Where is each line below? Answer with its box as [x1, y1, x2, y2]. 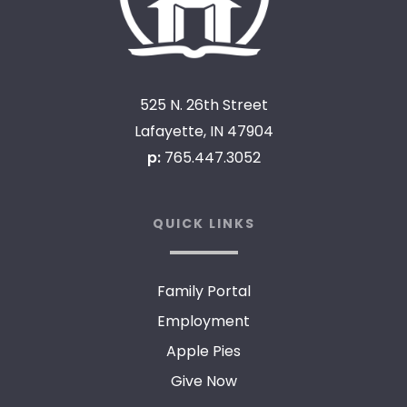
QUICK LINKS [152, 214, 255, 233]
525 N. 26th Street [139, 94, 268, 116]
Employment [157, 311, 250, 333]
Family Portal [156, 281, 251, 303]
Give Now [170, 371, 237, 392]
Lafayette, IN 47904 [134, 121, 273, 143]
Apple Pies [166, 341, 241, 362]
